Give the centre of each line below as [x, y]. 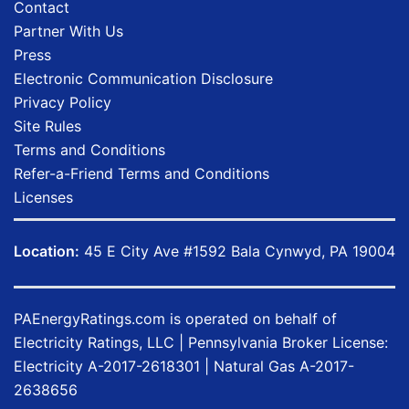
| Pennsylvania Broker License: [281, 342]
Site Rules [47, 126]
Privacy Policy [63, 102]
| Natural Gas [250, 366]
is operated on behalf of [251, 318]
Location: [47, 251]
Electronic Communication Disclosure [143, 78]
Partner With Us [68, 31]
